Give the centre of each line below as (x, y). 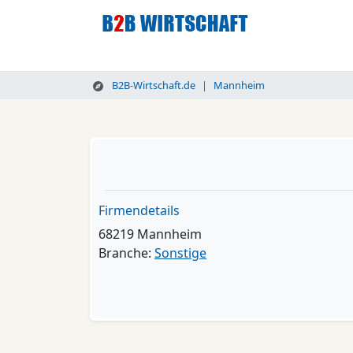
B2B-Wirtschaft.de (152, 85)
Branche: (126, 253)
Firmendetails (139, 210)
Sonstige (180, 253)
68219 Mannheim (150, 234)
